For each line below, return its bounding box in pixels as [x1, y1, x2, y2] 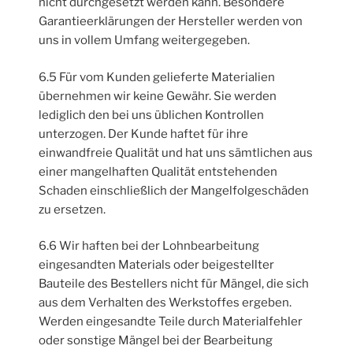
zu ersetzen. [39, 202, 106, 217]
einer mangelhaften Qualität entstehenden [39, 164, 278, 179]
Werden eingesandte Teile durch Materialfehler [39, 314, 303, 329]
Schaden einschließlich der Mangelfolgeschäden [39, 183, 310, 198]
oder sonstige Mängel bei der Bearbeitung [39, 333, 273, 348]
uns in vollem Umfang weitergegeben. [39, 33, 251, 48]
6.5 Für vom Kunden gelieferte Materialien [39, 69, 276, 84]
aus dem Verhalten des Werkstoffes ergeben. [39, 295, 292, 310]
